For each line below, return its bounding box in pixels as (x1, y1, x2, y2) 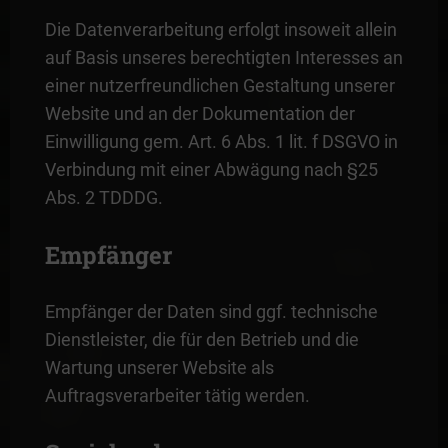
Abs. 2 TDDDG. (44, 186, 163, 208)
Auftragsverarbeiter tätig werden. (44, 384, 310, 406)
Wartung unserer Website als (44, 356, 274, 378)
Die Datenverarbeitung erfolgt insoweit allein (44, 18, 397, 40)
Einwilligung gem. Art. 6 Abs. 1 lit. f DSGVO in (44, 130, 398, 152)
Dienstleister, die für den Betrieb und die (44, 328, 359, 350)
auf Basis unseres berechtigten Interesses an (44, 46, 403, 68)
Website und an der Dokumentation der (44, 102, 355, 124)
